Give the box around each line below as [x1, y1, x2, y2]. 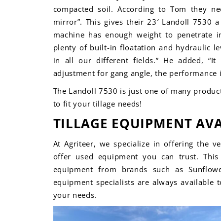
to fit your [53, 99, 93, 109]
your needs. [53, 190, 97, 200]
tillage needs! [92, 99, 142, 109]
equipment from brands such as [53, 164, 189, 174]
